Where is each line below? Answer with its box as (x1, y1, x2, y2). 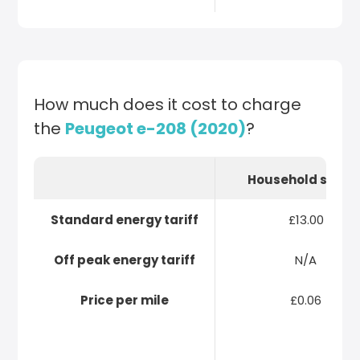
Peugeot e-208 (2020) (65, 117, 247, 140)
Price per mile (80, 291, 169, 309)
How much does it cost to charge (34, 93, 302, 116)
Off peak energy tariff (53, 251, 195, 268)
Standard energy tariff (50, 211, 198, 228)
